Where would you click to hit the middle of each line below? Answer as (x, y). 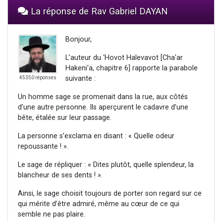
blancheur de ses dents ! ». (60, 175)
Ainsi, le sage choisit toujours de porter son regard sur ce (110, 194)
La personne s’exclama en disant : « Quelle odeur (96, 136)
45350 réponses (38, 78)
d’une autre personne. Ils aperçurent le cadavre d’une (103, 108)
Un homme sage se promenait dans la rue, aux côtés (103, 97)
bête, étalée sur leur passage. (65, 118)
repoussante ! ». (43, 147)
